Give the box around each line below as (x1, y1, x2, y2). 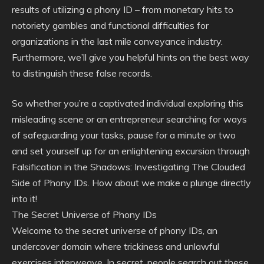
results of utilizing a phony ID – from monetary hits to (12, 4, 233, 15)
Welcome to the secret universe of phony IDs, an (12, 225, 217, 236)
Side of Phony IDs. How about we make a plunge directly (12, 177, 251, 189)
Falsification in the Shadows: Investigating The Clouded (12, 161, 245, 173)
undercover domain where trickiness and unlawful (12, 240, 219, 252)
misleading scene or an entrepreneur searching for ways (12, 113, 247, 125)
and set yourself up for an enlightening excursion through (12, 145, 250, 157)
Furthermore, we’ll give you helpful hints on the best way (12, 51, 249, 63)
